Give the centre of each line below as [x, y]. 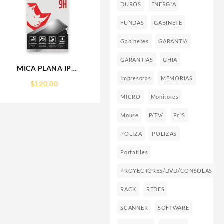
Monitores [165, 97]
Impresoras [136, 78]
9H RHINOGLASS [44, 89]
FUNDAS [132, 23]
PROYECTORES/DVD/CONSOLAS [167, 171]
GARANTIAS [137, 60]
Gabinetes [135, 41]
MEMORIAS [177, 78]
